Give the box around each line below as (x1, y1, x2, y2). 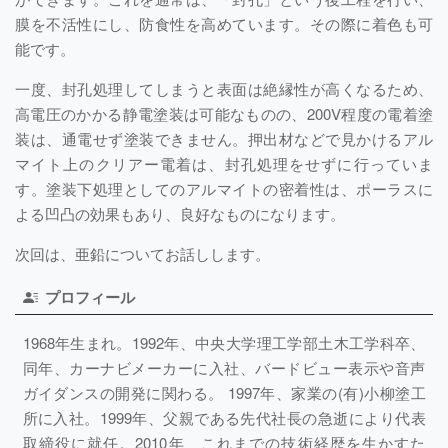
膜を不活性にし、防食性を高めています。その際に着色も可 (15, 12, 433, 34)
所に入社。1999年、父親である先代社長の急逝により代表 (22, 406, 426, 428)
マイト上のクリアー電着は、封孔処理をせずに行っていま (15, 152, 433, 174)
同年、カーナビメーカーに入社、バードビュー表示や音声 (22, 356, 426, 378)
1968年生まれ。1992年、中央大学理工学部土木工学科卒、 (22, 331, 426, 353)
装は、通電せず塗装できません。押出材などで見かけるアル (15, 127, 433, 149)
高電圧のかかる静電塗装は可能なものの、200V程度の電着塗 (15, 102, 433, 124)
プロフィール (45, 286, 135, 309)
